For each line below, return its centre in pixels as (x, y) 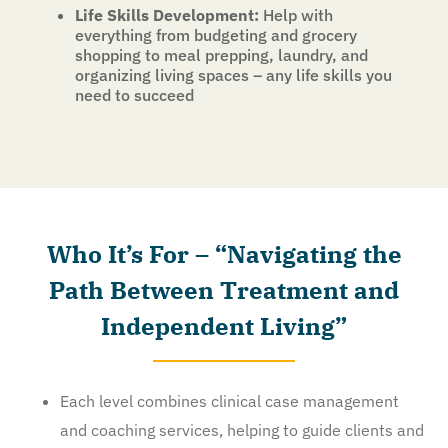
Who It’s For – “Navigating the (224, 253)
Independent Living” (224, 325)
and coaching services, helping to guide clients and (242, 429)
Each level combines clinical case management (229, 400)
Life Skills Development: (167, 14)
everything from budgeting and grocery (216, 34)
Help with (296, 14)
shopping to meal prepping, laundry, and (221, 54)
